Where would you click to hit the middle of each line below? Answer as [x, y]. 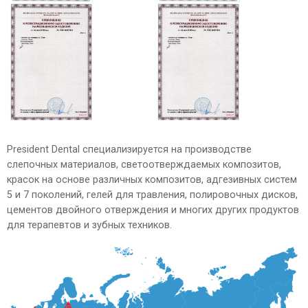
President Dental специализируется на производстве [129, 150]
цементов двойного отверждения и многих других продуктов [153, 210]
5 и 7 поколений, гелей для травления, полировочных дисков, [152, 195]
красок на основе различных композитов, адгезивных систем [152, 180]
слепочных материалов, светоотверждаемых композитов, [144, 165]
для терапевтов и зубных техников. [89, 225]
